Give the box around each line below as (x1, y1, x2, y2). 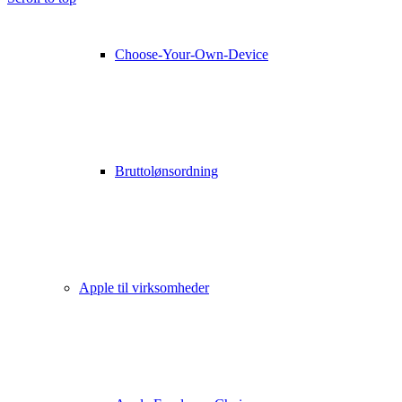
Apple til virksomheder (79, 280, 209, 295)
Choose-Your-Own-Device (115, 47, 268, 62)
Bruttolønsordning (115, 163, 218, 179)
